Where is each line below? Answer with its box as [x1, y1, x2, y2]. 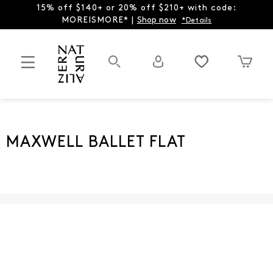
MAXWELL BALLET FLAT [6, 134, 186, 151]
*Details [181, 17, 212, 24]
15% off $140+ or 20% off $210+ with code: [37, 4, 236, 13]
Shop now [136, 16, 176, 25]
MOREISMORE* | [61, 16, 137, 25]
